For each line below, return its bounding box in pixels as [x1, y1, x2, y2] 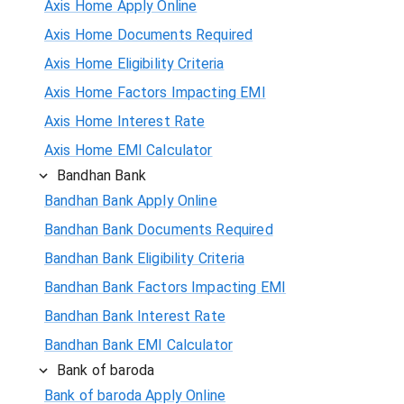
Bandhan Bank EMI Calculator [44, 335, 234, 353]
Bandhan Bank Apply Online [44, 191, 217, 209]
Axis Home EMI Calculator [44, 141, 213, 159]
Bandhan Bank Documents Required [44, 220, 273, 238]
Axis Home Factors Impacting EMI [44, 83, 266, 101]
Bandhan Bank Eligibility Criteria [44, 249, 244, 267]
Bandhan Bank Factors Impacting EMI [44, 278, 287, 296]
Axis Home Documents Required [44, 25, 253, 43]
